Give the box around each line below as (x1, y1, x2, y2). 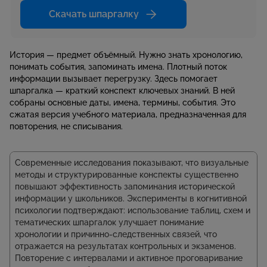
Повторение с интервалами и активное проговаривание (15, 253, 243, 263)
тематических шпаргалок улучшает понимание (15, 217, 204, 227)
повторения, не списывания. (10, 121, 123, 131)
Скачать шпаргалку (49, 8, 139, 20)
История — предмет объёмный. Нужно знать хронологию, (10, 49, 243, 60)
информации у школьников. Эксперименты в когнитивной (15, 193, 247, 203)
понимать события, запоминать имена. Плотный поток (10, 61, 227, 72)
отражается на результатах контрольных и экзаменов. (15, 241, 236, 251)
